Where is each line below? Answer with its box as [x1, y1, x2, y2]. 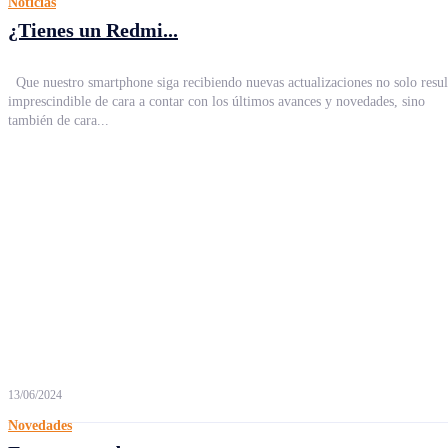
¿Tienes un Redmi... [8, 19, 178, 41]
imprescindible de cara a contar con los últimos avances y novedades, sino [8, 94, 425, 109]
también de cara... [8, 113, 109, 128]
